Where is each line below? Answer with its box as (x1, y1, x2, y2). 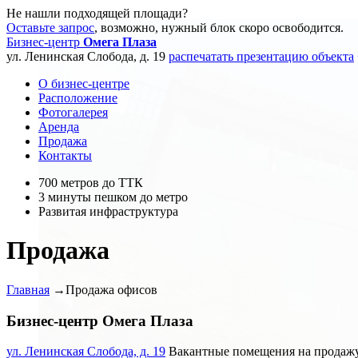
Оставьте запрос (6, 21, 94, 34)
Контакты (38, 149, 92, 162)
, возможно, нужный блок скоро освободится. (94, 21, 344, 34)
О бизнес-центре (38, 77, 129, 90)
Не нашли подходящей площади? (6, 6, 188, 20)
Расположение (38, 91, 117, 105)
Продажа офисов (66, 282, 157, 296)
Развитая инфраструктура (38, 205, 178, 218)
